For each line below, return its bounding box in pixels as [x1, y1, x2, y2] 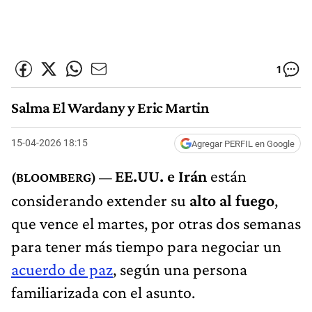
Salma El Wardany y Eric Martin [11, 99, 210, 117]
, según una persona [113, 259, 247, 279]
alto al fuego [189, 190, 274, 210]
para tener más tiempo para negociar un [11, 236, 281, 256]
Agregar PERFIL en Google [192, 138, 295, 149]
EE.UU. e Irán [115, 166, 207, 185]
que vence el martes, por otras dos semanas [11, 213, 301, 233]
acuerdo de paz [11, 259, 113, 279]
